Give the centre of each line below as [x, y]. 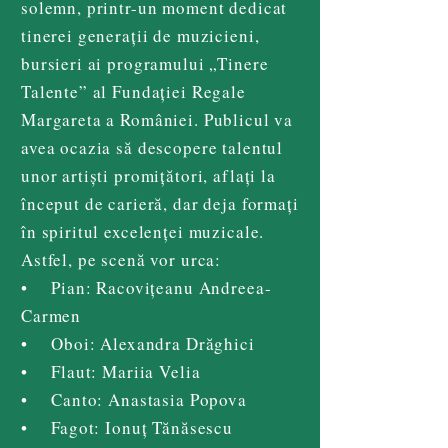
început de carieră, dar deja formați [160, 203]
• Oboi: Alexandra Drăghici [138, 343]
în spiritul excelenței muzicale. [143, 231]
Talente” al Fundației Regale [133, 91]
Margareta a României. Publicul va [157, 119]
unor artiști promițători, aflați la [148, 175]
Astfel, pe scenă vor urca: [124, 259]
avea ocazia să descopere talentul [152, 147]
